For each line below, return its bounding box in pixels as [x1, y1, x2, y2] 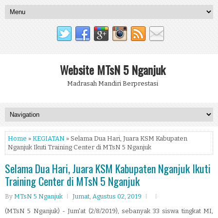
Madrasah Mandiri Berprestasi [67, 80, 158, 87]
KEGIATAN [33, 135, 65, 142]
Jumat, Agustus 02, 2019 [73, 193, 142, 200]
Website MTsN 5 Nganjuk [60, 61, 165, 78]
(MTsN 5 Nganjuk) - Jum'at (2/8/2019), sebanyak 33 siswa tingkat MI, [5, 207, 213, 215]
